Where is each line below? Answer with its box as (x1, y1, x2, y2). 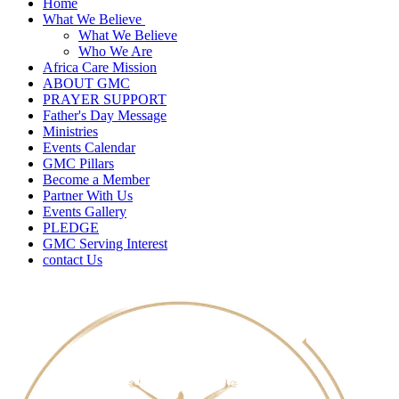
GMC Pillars (43, 156, 114, 171)
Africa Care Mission (43, 60, 157, 75)
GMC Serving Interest (43, 236, 167, 251)
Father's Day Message (43, 108, 167, 123)
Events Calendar (43, 140, 135, 155)
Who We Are (78, 44, 152, 59)
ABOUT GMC (43, 76, 130, 91)
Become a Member (43, 172, 150, 187)
